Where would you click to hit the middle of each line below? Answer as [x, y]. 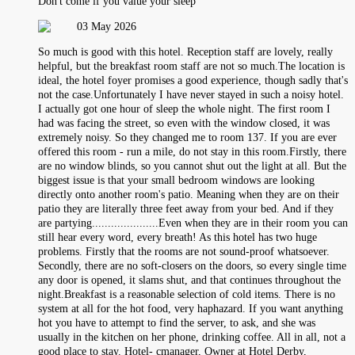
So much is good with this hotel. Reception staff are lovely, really [185, 52]
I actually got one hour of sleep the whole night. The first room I [184, 109]
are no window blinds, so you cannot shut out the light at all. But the [192, 166]
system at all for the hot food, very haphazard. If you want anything [191, 308]
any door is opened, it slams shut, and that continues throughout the [189, 280]
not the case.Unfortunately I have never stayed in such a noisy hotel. [191, 94]
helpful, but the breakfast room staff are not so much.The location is [191, 66]
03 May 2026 [107, 26]
